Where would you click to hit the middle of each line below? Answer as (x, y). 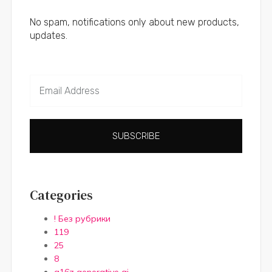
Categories (61, 195)
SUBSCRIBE (136, 136)
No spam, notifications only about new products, (134, 22)
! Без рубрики (82, 219)
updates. (48, 36)
